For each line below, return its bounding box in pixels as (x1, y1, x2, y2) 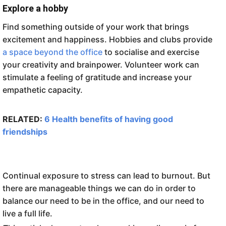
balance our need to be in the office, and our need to (3, 195, 204, 206)
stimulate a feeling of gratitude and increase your (3, 72, 192, 82)
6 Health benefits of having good (44, 114, 173, 124)
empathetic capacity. (3, 84, 83, 95)
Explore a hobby (3, 3, 68, 14)
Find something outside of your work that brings (3, 21, 189, 32)
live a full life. (3, 208, 52, 218)
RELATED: (3, 114, 44, 124)
